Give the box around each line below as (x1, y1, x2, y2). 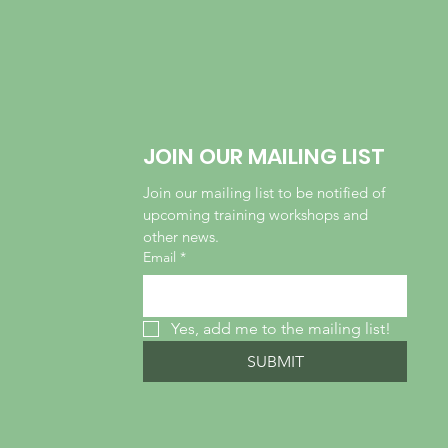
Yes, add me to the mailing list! (171, 319, 392, 339)
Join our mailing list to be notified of (143, 183, 386, 203)
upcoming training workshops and (143, 205, 369, 225)
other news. (143, 227, 220, 247)
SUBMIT (246, 352, 304, 372)
